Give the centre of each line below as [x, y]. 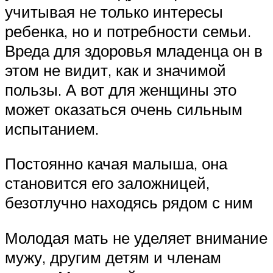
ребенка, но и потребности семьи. [128, 31]
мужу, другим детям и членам [113, 257]
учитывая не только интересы [114, 11]
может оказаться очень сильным [124, 109]
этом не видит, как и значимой [115, 70]
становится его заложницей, [107, 183]
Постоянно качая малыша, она [116, 164]
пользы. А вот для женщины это [121, 89]
